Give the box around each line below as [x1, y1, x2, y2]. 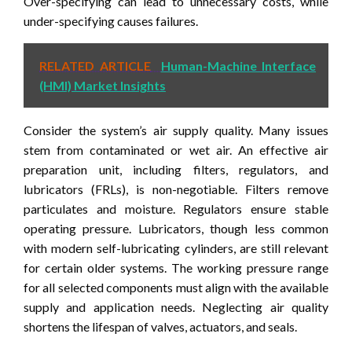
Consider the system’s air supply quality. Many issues [24, 122, 328, 137]
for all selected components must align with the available [24, 279, 328, 295]
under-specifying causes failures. [24, 13, 198, 28]
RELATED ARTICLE [39, 57, 151, 73]
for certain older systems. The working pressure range [24, 259, 328, 275]
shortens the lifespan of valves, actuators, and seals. [24, 318, 297, 334]
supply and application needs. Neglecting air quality [24, 299, 328, 314]
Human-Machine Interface [160, 57, 316, 73]
